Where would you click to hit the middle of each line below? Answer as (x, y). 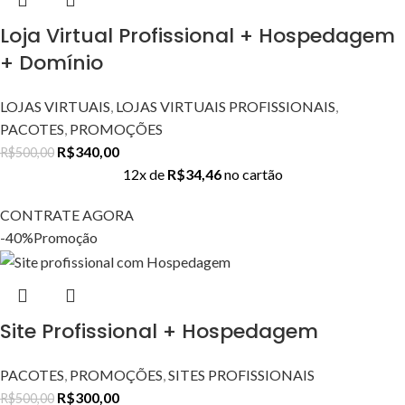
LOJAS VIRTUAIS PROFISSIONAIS (226, 106)
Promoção (66, 237)
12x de (145, 174)
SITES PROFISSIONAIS (241, 375)
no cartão (253, 174)
